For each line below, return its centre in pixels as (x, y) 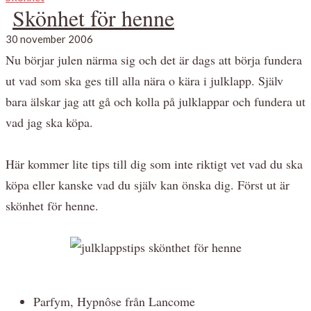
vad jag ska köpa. (49, 122)
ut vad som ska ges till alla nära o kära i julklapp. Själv (144, 80)
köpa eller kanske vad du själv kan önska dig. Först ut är (148, 184)
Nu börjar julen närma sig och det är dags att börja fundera (154, 59)
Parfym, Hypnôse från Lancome (114, 301)
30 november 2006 (49, 39)
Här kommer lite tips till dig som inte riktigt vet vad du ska (154, 163)
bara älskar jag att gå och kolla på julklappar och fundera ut (155, 101)
